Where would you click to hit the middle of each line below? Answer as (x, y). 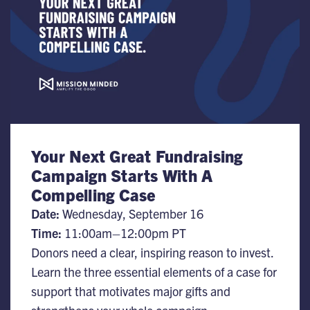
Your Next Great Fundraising (137, 156)
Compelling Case (93, 194)
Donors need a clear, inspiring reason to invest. (152, 252)
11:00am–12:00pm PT (124, 233)
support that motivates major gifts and (131, 291)
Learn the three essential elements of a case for (154, 272)
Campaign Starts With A (122, 175)
